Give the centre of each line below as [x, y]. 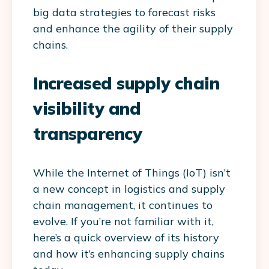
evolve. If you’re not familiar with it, [123, 222]
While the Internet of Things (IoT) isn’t [132, 173]
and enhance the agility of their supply [133, 29]
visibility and [87, 109]
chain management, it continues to [123, 205]
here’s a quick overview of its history [126, 238]
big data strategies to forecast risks [124, 13]
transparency [87, 134]
